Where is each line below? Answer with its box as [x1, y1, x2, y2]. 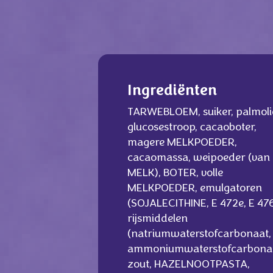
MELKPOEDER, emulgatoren [127, 183, 262, 194]
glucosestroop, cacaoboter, [127, 122, 257, 133]
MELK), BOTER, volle [127, 168, 223, 179]
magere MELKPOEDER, [127, 138, 237, 148]
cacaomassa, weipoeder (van [127, 153, 270, 163]
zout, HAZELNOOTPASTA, [127, 260, 250, 270]
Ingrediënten [127, 85, 217, 99]
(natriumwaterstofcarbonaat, [127, 229, 271, 239]
